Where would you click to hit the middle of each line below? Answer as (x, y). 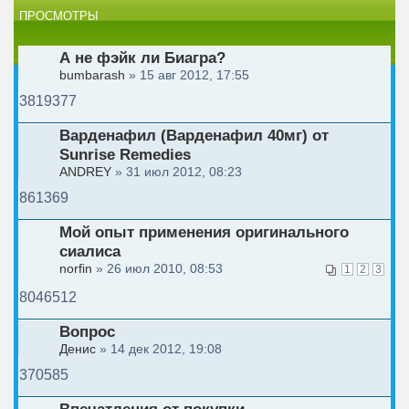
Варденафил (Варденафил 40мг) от (194, 136)
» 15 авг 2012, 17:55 (187, 75)
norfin (76, 269)
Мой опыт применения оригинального (204, 232)
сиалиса (90, 252)
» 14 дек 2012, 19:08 (159, 349)
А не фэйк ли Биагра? (142, 58)
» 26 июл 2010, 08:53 (157, 269)
